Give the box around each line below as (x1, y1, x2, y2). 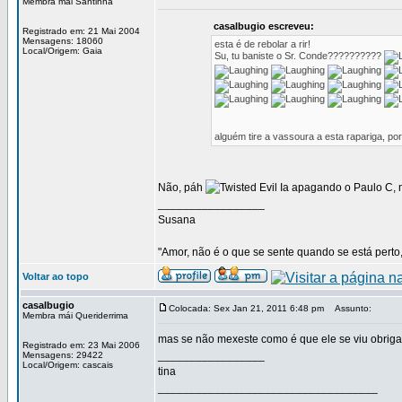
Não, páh (158, 181, 205, 194)
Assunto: (327, 303, 371, 313)
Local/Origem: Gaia (22, 46, 102, 56)
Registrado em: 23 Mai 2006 (22, 340, 140, 350)
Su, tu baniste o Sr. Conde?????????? (214, 50, 384, 61)
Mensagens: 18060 (22, 36, 103, 46)
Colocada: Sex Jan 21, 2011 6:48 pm (169, 303, 324, 313)
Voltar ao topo (22, 271, 89, 282)
